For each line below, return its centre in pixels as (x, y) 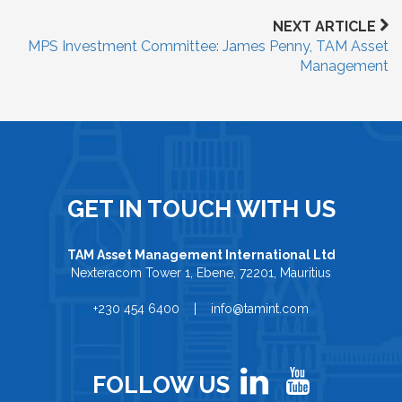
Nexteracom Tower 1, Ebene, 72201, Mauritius (201, 273)
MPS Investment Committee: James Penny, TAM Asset (208, 46)
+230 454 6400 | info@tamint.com (201, 309)
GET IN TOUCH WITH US (201, 209)
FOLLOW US (161, 385)
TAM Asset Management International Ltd (201, 255)
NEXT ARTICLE (326, 26)
